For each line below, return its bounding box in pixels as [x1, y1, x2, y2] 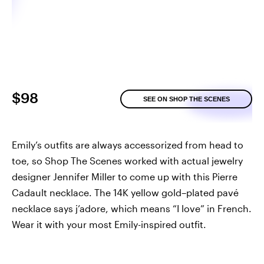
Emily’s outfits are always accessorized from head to [12, 139, 243, 151]
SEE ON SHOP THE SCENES [143, 95, 230, 103]
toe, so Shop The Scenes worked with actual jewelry [12, 155, 243, 167]
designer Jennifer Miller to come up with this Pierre [12, 171, 237, 183]
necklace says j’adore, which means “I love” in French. [12, 203, 252, 214]
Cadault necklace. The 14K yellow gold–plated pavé [12, 187, 239, 199]
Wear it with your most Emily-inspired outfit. [12, 219, 206, 230]
